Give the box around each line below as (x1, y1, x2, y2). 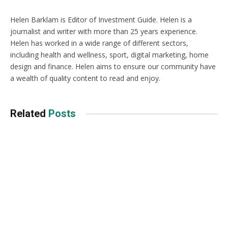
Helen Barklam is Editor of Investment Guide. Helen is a (10, 15, 192, 24)
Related (10, 107, 48, 120)
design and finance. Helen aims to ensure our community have (10, 62, 216, 71)
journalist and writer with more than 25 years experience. (10, 26, 197, 36)
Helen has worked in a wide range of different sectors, (10, 38, 188, 48)
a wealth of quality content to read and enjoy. (10, 73, 160, 83)
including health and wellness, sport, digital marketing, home (10, 50, 209, 60)
